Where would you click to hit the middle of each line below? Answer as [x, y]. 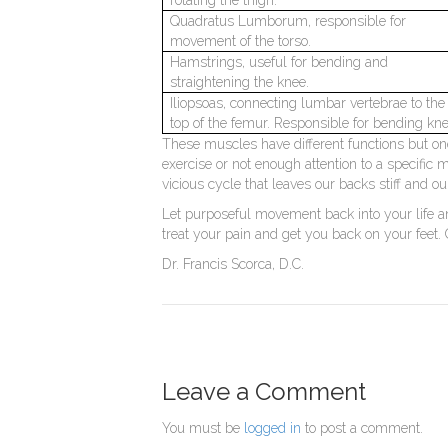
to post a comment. [362, 427]
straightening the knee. [240, 81]
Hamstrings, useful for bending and [279, 61]
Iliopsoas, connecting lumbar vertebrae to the [308, 102]
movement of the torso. [241, 40]
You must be [203, 427]
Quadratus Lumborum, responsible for [288, 20]
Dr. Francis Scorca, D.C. [235, 263]
